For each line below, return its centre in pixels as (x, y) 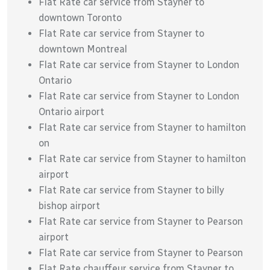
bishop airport (69, 206)
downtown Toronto (80, 17)
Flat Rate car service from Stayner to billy (131, 190)
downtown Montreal (83, 49)
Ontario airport (71, 111)
